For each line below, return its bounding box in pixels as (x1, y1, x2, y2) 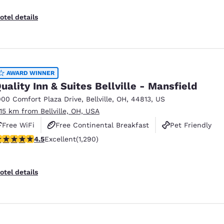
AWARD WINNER (6, 69, 54, 76)
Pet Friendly (170, 120, 211, 129)
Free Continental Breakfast (55, 120, 149, 129)
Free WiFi (2, 120, 34, 129)
